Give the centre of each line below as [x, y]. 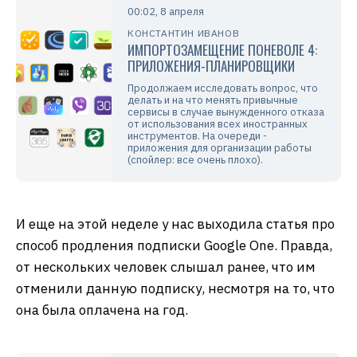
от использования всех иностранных [218, 124]
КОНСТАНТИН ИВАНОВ [184, 33]
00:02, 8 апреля [166, 11]
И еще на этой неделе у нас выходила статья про [175, 224]
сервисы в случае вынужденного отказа [226, 112]
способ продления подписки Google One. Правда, [174, 245]
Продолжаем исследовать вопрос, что [223, 88]
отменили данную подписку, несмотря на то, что [175, 288]
